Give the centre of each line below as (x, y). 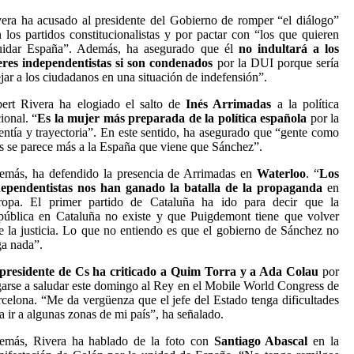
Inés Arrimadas (229, 104)
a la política (305, 104)
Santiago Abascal (261, 341)
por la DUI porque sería (276, 63)
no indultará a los (289, 49)
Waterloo (282, 173)
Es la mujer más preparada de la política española (174, 118)
